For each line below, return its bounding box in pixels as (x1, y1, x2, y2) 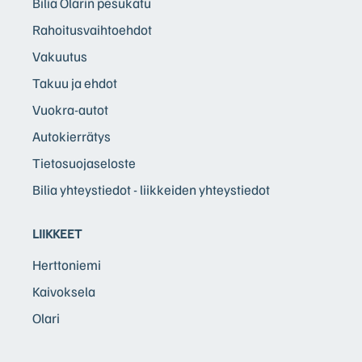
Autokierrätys (32, 127, 111, 145)
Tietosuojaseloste (32, 154, 136, 171)
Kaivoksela (32, 282, 95, 300)
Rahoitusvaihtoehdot (32, 20, 152, 38)
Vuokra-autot (32, 100, 108, 118)
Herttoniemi (32, 255, 101, 273)
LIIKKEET (32, 225, 82, 242)
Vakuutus (32, 47, 87, 65)
